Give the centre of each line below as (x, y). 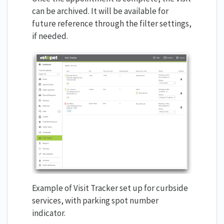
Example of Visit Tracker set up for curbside (110, 188)
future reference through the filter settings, (112, 23)
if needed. (50, 36)
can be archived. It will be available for (100, 11)
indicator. (49, 213)
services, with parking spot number (95, 200)
